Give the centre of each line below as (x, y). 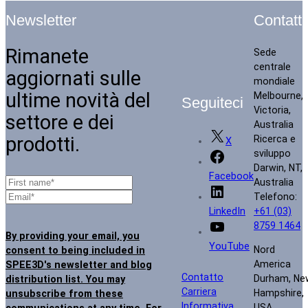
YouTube (229, 247)
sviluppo (272, 153)
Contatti (279, 20)
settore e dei (60, 122)
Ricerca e (275, 139)
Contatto (202, 277)
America (272, 264)
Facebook (231, 177)
